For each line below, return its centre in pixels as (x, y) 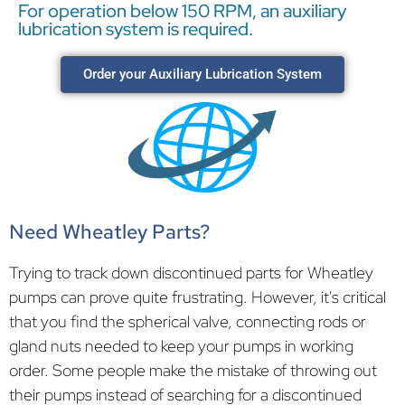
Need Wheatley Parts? (109, 231)
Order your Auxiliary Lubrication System (202, 74)
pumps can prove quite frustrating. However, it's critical (198, 297)
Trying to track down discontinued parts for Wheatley (191, 272)
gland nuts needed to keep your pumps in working (181, 345)
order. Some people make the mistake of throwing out (193, 370)
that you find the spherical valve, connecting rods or (188, 321)
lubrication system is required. (136, 28)
